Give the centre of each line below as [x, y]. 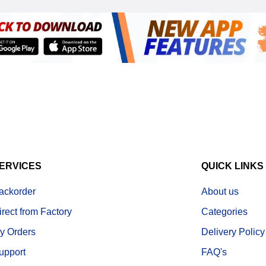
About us [220, 192]
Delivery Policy [233, 232]
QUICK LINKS [232, 166]
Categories [224, 212]
